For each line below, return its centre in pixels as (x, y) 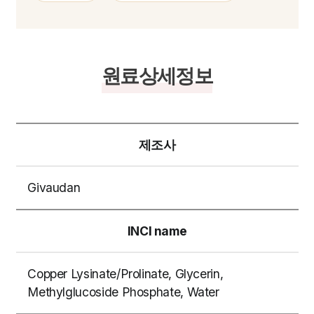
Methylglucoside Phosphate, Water (123, 292)
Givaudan (54, 188)
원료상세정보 (157, 75)
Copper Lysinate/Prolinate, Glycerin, (125, 274)
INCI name (157, 231)
